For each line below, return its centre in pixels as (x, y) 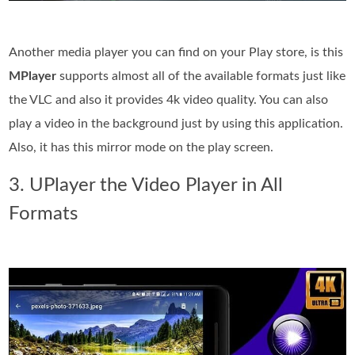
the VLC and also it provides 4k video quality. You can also (169, 99)
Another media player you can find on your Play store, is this (176, 52)
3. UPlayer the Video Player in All (146, 185)
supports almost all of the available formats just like (201, 76)
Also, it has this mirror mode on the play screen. (141, 147)
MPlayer (33, 76)
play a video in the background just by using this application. (176, 123)
